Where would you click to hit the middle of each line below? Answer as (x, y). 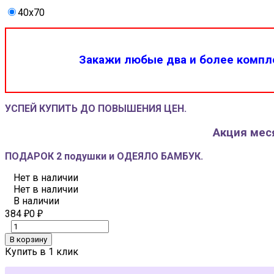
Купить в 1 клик (42, 252)
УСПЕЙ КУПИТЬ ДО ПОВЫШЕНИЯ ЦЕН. (96, 108)
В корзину (28, 240)
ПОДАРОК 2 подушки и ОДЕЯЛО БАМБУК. (104, 157)
